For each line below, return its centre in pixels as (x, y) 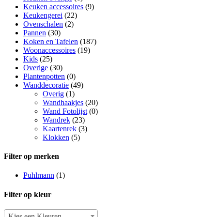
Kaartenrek (60, 128)
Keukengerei (43, 15)
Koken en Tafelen (51, 41)
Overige (36, 67)
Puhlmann (39, 175)
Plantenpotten (44, 76)
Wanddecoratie (46, 85)
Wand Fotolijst (65, 111)
